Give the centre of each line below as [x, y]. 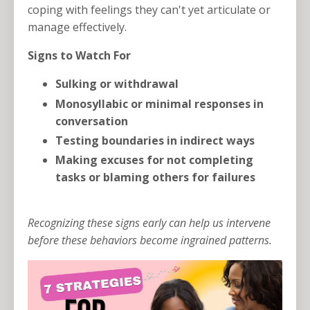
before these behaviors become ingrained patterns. [150, 240]
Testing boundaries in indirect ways [155, 140]
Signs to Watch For [79, 56]
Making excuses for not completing [154, 160]
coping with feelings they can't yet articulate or [149, 10]
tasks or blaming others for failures [155, 177]
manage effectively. [77, 27]
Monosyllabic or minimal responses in [159, 103]
